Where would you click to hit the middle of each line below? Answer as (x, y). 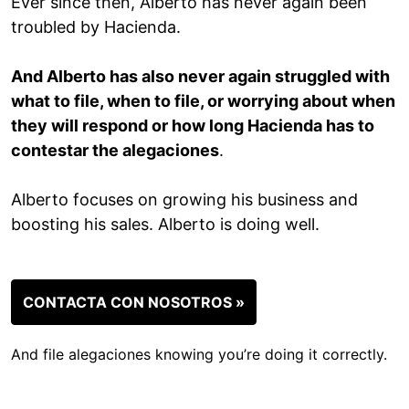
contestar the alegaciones (115, 150)
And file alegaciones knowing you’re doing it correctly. (199, 354)
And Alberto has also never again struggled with (200, 76)
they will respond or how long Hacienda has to (193, 125)
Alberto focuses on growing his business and (184, 199)
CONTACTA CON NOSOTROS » (134, 302)
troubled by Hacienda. (96, 26)
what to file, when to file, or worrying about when (203, 100)
